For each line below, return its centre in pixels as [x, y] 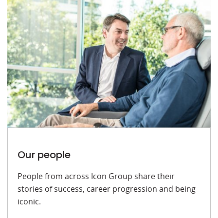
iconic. [29, 201]
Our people [44, 154]
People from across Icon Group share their [96, 176]
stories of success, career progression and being [107, 189]
